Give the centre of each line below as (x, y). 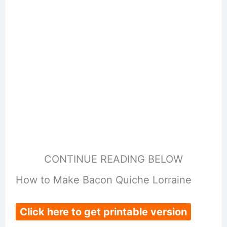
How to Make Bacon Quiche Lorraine (103, 180)
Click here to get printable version (103, 212)
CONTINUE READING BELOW (113, 159)
